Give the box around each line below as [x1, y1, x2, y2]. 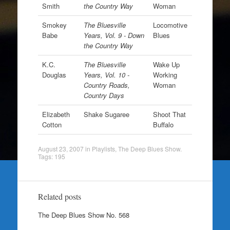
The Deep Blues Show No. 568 [37, 210, 129, 220]
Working [152, 70, 177, 80]
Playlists [91, 144, 115, 153]
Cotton [42, 120, 62, 129]
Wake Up [152, 60, 180, 69]
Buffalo [152, 120, 174, 129]
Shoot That [152, 109, 186, 119]
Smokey [42, 20, 67, 30]
